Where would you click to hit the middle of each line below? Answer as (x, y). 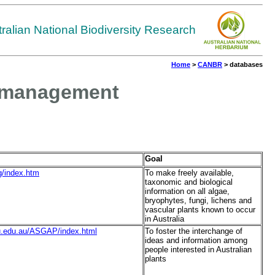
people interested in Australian (198, 250)
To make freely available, (189, 173)
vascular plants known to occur (200, 210)
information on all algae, (187, 192)
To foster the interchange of (194, 231)
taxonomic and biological (189, 182)
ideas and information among (196, 241)
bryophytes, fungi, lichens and (198, 201)
